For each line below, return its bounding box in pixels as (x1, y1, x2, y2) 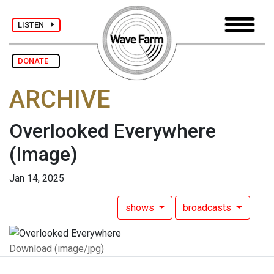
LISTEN (18, 20, 51, 29)
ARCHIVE (9, 85, 111, 114)
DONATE (18, 56, 54, 65)
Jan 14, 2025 (9, 172, 64, 185)
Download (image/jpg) (9, 242, 104, 254)
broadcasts (183, 202, 234, 214)
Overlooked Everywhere (9, 119, 216, 143)
